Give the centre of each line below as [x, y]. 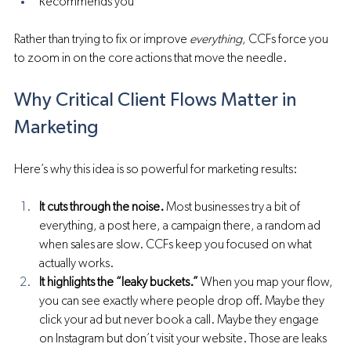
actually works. [76, 264]
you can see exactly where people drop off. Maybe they [183, 302]
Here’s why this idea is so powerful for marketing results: [156, 170]
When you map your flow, [267, 283]
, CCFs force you [286, 40]
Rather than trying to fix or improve [102, 40]
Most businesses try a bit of [233, 208]
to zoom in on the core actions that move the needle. [150, 59]
